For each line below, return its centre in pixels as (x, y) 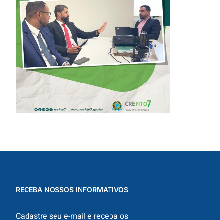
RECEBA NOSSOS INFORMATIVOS (72, 190)
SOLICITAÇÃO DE (93, 25)
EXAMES (93, 38)
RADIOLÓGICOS (93, 51)
